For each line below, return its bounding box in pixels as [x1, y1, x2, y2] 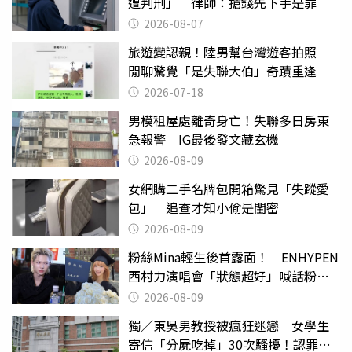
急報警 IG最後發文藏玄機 [128, 130, 279, 149]
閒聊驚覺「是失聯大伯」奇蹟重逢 [128, 61, 317, 81]
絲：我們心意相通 [128, 285, 229, 305]
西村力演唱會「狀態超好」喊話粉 [128, 266, 317, 286]
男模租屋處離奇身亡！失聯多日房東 [128, 111, 329, 130]
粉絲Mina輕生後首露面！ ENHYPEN [128, 247, 339, 267]
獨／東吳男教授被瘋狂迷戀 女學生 [128, 316, 329, 335]
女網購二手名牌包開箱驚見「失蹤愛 [128, 179, 329, 199]
